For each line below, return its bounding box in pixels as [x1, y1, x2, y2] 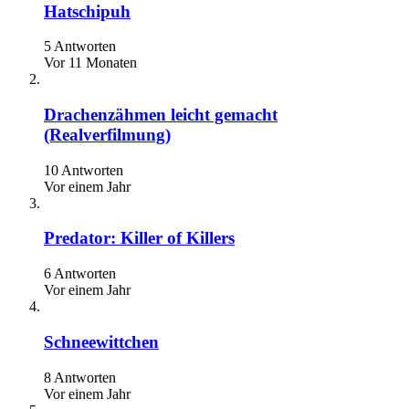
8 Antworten [44, 369, 116, 385]
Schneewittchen [44, 331, 159, 351]
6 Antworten [44, 266, 116, 282]
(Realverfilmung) [44, 125, 171, 145]
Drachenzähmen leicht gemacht [44, 105, 278, 125]
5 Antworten [44, 38, 116, 55]
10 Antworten [44, 162, 123, 178]
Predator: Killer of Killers [44, 228, 235, 248]
